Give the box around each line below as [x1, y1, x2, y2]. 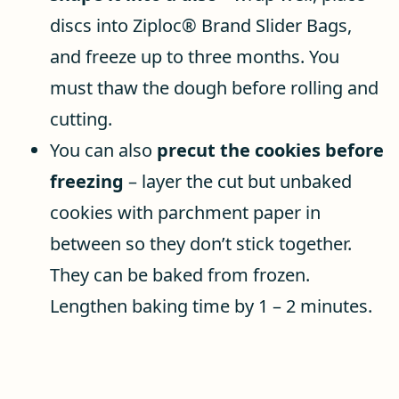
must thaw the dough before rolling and [50, 76, 379, 100]
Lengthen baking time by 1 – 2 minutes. [50, 294, 372, 318]
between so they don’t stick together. [50, 232, 352, 256]
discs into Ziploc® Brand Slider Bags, [50, 13, 352, 37]
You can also [50, 138, 157, 162]
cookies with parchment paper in [50, 200, 321, 224]
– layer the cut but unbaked [124, 169, 352, 193]
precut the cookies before [157, 138, 384, 162]
